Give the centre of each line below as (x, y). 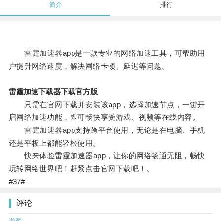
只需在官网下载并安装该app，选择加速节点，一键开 (107, 105)
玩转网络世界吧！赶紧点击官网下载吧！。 (81, 169)
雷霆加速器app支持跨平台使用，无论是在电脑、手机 (107, 130)
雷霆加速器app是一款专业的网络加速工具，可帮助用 (107, 53)
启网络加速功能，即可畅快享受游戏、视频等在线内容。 (104, 117)
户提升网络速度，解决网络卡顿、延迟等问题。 (89, 66)
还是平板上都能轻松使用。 (55, 143)
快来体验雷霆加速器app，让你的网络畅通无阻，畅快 (107, 156)
